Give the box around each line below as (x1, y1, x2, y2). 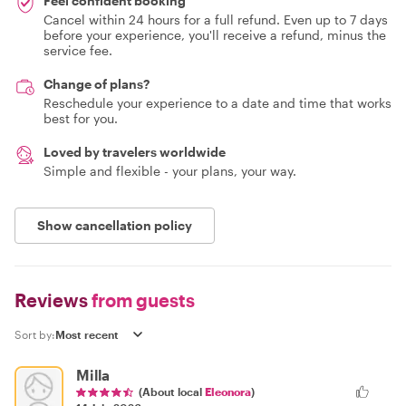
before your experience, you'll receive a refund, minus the (43, 27, 386, 43)
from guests (88, 289, 195, 311)
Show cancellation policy (37, 217, 192, 233)
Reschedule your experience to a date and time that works (43, 95, 391, 111)
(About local (139, 385, 205, 398)
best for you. (43, 111, 118, 126)
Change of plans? (43, 76, 150, 92)
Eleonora (205, 385, 251, 398)
